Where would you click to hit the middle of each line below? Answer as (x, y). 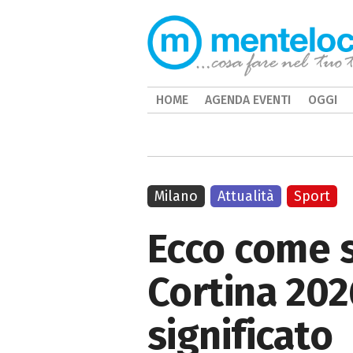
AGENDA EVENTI (248, 100)
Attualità (246, 196)
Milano (176, 196)
